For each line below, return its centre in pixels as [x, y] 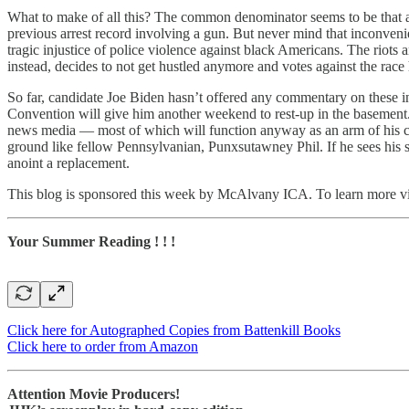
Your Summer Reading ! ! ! [91, 241]
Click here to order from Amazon [103, 346]
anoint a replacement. [68, 163]
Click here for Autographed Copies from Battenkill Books [174, 330]
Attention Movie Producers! [94, 393]
